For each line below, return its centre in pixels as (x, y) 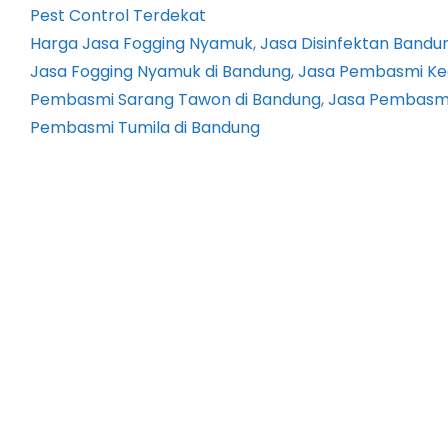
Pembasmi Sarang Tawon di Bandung (175, 100)
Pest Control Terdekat (118, 16)
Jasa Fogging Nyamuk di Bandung (160, 72)
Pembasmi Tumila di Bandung (145, 128)
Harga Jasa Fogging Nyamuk (141, 44)
